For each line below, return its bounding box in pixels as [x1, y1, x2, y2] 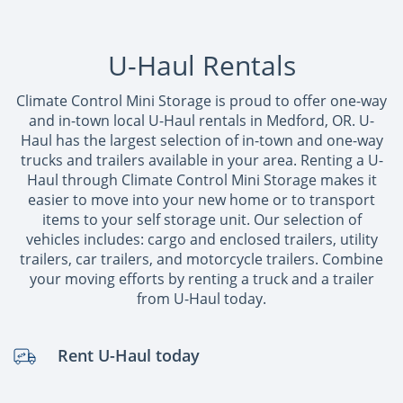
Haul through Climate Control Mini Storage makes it [26, 169, 377, 190]
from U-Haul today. [137, 288, 266, 309]
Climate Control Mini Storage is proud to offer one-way [16, 90, 387, 111]
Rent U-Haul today [58, 344, 200, 366]
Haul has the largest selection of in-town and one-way [20, 130, 383, 150]
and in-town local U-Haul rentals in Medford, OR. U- [29, 110, 374, 130]
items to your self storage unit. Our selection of [41, 209, 362, 229]
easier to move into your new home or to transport [28, 189, 375, 210]
